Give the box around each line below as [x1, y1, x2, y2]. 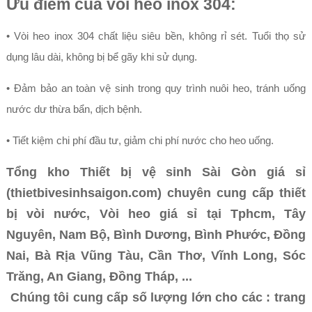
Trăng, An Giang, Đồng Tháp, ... [6, 270, 192, 283]
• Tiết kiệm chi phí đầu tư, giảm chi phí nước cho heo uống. [6, 134, 274, 146]
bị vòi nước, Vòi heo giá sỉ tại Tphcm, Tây [6, 207, 306, 221]
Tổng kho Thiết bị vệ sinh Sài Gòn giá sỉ [6, 165, 306, 179]
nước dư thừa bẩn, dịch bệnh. [6, 103, 142, 115]
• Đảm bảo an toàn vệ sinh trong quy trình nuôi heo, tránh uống [6, 82, 306, 94]
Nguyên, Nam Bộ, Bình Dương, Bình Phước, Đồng [6, 228, 306, 242]
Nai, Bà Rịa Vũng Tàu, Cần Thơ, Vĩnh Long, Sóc [6, 249, 306, 263]
